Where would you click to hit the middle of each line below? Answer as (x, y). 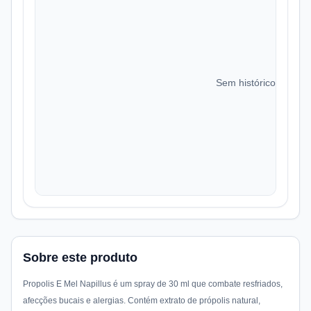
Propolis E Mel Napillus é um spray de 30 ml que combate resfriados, (153, 284)
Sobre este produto (80, 258)
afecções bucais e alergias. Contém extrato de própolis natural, (142, 301)
